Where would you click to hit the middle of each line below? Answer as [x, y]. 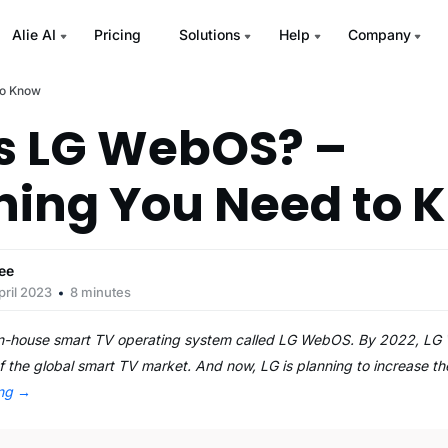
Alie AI [33, 34]
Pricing [117, 34]
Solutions [209, 34]
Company [379, 34]
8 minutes [101, 292]
